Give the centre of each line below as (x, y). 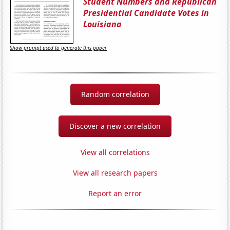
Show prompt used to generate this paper (59, 48)
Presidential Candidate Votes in (146, 13)
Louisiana (103, 24)
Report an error (115, 193)
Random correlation (115, 94)
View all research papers (115, 172)
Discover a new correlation (115, 126)
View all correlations (115, 152)
